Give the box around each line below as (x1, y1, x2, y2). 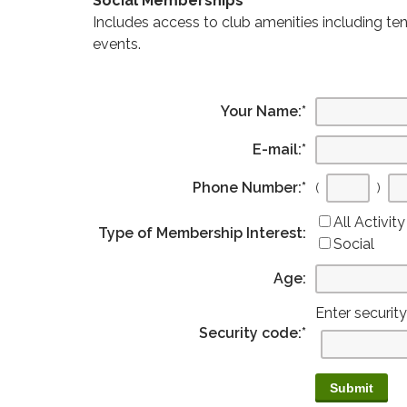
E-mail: (253, 140, 302, 158)
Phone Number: (193, 178, 302, 196)
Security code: (199, 323, 302, 342)
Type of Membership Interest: (98, 223, 306, 242)
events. (93, 35, 141, 53)
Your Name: (221, 102, 302, 120)
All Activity (333, 213, 405, 231)
